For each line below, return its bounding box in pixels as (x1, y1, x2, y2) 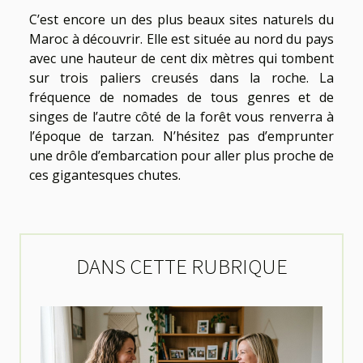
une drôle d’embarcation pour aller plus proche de (29, 146, 334, 164)
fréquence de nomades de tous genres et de (29, 88, 334, 106)
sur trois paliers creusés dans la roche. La (29, 68, 334, 87)
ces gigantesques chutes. (29, 165, 181, 184)
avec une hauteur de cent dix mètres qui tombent (29, 49, 334, 67)
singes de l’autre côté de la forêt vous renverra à (29, 107, 334, 126)
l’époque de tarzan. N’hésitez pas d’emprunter (29, 126, 334, 145)
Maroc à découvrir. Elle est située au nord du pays (29, 29, 334, 48)
